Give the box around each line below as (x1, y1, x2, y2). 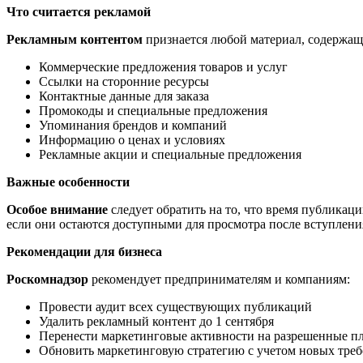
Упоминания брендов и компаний (39, 117, 227, 132)
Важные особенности (6, 174, 130, 189)
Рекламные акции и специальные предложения (39, 147, 301, 161)
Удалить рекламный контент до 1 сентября (39, 314, 274, 328)
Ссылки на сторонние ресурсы (39, 74, 209, 88)
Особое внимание (6, 202, 108, 216)
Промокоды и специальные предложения (39, 103, 267, 117)
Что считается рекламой (6, 4, 151, 19)
